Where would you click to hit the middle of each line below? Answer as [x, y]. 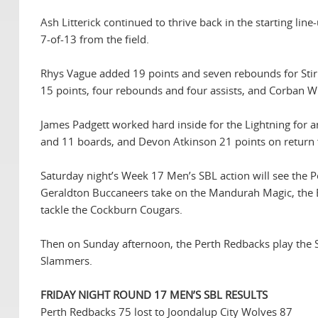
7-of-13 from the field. [95, 39]
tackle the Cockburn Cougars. [111, 210]
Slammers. [66, 261]
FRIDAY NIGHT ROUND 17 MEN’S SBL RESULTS [154, 295]
